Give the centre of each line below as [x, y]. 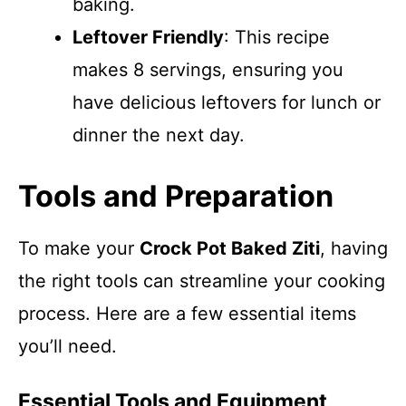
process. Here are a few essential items [187, 314]
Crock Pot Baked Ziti [230, 248]
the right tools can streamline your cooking [202, 281]
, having [354, 248]
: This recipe [277, 37]
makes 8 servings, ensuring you [208, 70]
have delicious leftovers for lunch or [227, 102]
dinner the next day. [159, 135]
